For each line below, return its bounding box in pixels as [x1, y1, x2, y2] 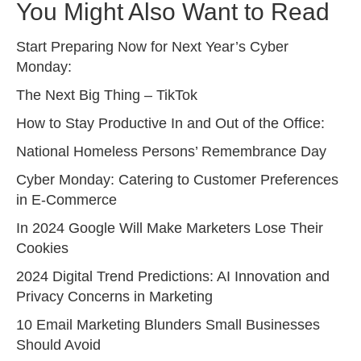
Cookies [16, 240, 68, 257]
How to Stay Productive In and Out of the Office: [16, 115, 325, 132]
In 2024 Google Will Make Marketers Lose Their [16, 220, 323, 237]
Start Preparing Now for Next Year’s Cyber [16, 39, 288, 56]
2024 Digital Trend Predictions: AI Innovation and [16, 268, 330, 285]
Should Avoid [16, 337, 101, 354]
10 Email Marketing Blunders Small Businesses [16, 317, 320, 334]
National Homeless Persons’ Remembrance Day [16, 143, 326, 160]
